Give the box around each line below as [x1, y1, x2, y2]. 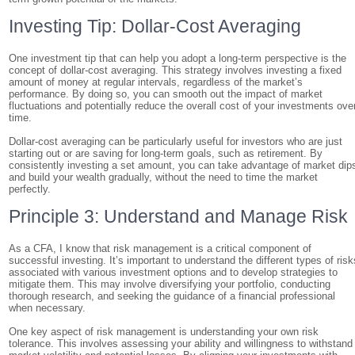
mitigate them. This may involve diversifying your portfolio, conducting [9, 278, 331, 290]
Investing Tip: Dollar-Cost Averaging [9, 16, 302, 36]
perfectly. [9, 183, 52, 195]
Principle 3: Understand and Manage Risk [9, 206, 349, 227]
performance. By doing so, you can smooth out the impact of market [9, 88, 323, 100]
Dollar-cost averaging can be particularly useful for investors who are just [9, 136, 343, 147]
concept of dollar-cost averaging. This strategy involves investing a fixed [9, 64, 342, 76]
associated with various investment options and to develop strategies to [9, 266, 338, 278]
